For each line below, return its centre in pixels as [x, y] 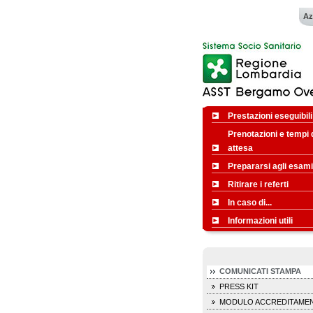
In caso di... [249, 203]
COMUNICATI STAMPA [260, 271]
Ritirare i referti [258, 184]
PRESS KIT [239, 286]
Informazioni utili [260, 221]
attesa [240, 148]
